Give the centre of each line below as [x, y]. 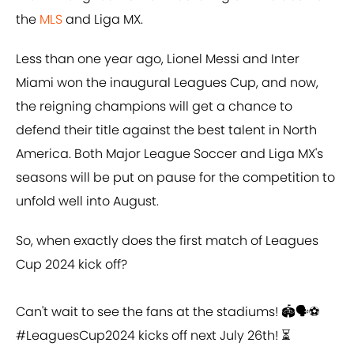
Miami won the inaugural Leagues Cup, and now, [167, 83]
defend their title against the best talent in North [166, 130]
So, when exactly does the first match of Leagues [167, 241]
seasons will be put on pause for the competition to [175, 178]
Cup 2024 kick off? [72, 265]
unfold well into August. [87, 201]
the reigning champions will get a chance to [154, 107]
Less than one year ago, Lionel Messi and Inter [158, 59]
